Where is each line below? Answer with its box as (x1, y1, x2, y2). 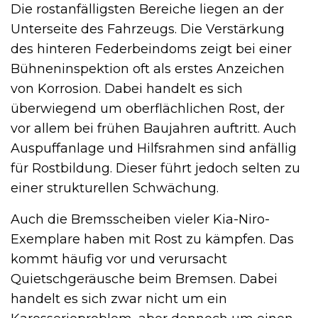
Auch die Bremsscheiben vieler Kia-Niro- (11, 212, 270, 228)
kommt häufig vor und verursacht (11, 251, 227, 268)
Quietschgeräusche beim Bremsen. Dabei (11, 271, 278, 287)
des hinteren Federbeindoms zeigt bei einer (11, 41, 292, 57)
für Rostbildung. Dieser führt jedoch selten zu (11, 160, 300, 177)
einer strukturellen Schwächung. (11, 180, 219, 197)
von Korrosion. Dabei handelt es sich (11, 81, 243, 97)
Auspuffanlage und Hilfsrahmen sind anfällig (11, 141, 297, 157)
